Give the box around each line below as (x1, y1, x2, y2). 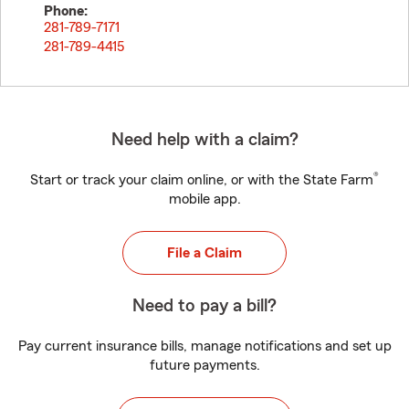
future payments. (149, 358, 260, 372)
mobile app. (168, 192, 241, 206)
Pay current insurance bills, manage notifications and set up (17, 339, 392, 353)
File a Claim (167, 246, 242, 260)
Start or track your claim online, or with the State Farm (30, 173, 373, 187)
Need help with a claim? (110, 131, 299, 149)
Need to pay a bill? (132, 297, 277, 315)
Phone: (44, 4, 88, 18)
